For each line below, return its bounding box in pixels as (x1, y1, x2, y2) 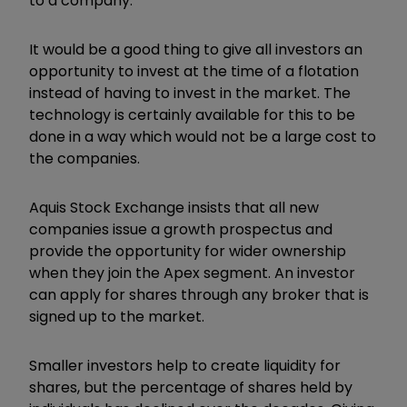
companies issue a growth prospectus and (29, 219, 333, 241)
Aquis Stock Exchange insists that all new (29, 197, 319, 219)
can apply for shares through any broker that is (29, 284, 369, 306)
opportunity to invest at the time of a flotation (29, 61, 359, 83)
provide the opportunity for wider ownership (29, 241, 346, 263)
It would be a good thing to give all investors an (29, 39, 362, 61)
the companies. (29, 148, 140, 170)
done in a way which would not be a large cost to (29, 126, 376, 148)
